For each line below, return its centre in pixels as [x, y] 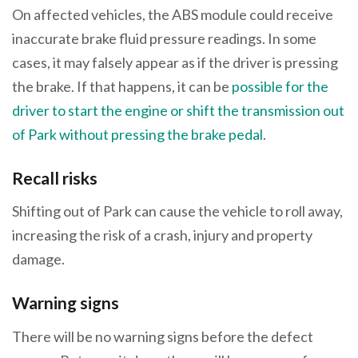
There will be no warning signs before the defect [163, 336]
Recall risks [55, 177]
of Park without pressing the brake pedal [137, 134]
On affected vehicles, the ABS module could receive [173, 14]
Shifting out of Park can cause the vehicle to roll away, [177, 211]
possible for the [280, 86]
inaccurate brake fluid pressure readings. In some [164, 38]
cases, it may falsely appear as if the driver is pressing [175, 62]
